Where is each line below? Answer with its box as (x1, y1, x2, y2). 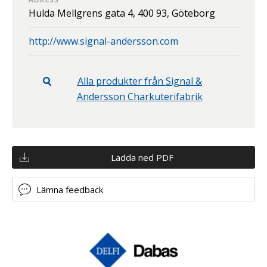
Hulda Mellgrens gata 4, (29, 7, 138, 20)
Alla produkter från (77, 74, 166, 88)
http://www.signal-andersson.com (29, 35, 178, 48)
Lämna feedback (36, 184, 103, 195)
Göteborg (172, 7, 215, 20)
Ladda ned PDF (110, 151, 173, 163)
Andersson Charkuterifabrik (76, 90, 203, 103)
